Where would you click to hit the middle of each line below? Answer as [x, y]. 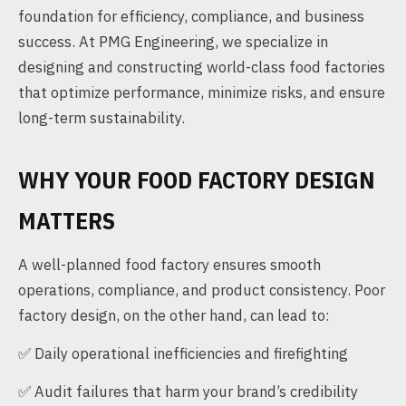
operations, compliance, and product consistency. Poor [202, 290]
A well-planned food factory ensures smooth [169, 265]
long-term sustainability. [101, 118]
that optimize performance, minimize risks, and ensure [202, 92]
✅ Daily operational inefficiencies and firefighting [183, 353]
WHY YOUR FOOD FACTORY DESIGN [197, 179]
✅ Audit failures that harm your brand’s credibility [188, 391]
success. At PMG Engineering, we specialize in [173, 42]
